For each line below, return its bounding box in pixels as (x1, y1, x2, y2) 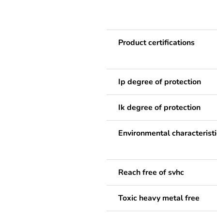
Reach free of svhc (118, 167, 184, 178)
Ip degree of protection (118, 77, 201, 88)
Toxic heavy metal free (118, 193, 200, 204)
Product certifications (118, 37, 195, 48)
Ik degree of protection (118, 102, 201, 113)
